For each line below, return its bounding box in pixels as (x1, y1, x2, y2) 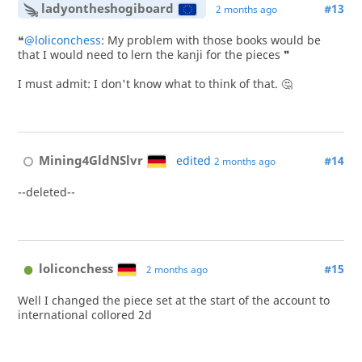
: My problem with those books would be (100, 32, 321, 48)
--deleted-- (17, 184, 75, 200)
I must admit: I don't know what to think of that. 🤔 (17, 76, 293, 91)
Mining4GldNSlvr (39, 152, 144, 169)
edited (175, 154, 214, 169)
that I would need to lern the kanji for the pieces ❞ (17, 47, 290, 62)
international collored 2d (17, 307, 152, 322)
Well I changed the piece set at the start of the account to (17, 293, 330, 308)
